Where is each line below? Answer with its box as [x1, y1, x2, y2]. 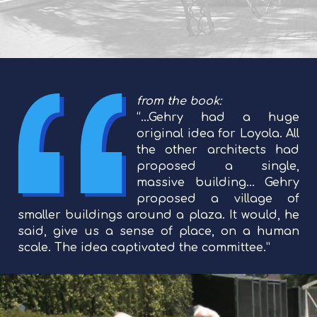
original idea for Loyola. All [137, 127, 299, 140]
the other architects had [137, 144, 299, 156]
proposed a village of [137, 192, 299, 205]
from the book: [137, 95, 221, 108]
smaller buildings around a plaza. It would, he [18, 209, 299, 221]
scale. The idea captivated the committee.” [18, 241, 270, 254]
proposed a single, [137, 160, 299, 173]
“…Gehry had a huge [137, 111, 299, 124]
